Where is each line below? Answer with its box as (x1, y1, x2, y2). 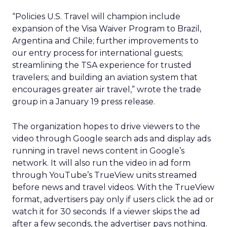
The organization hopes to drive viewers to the (12, 122, 200, 131)
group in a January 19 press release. (12, 97, 155, 106)
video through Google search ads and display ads (12, 134, 211, 143)
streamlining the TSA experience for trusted (12, 60, 192, 70)
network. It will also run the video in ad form (12, 158, 191, 168)
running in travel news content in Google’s (12, 146, 184, 156)
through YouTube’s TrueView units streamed (12, 170, 197, 180)
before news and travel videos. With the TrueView (12, 182, 214, 192)
